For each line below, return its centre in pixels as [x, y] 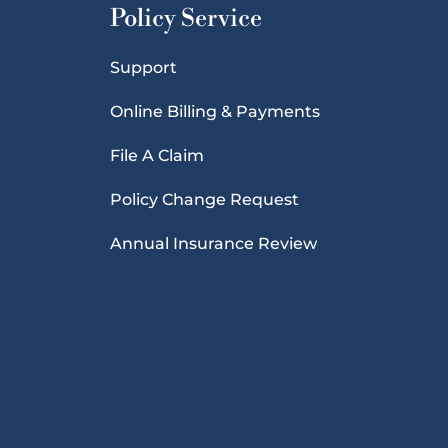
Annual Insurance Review [213, 243]
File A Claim [156, 155]
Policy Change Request [204, 199]
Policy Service [185, 18]
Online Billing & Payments [214, 111]
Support [143, 67]
